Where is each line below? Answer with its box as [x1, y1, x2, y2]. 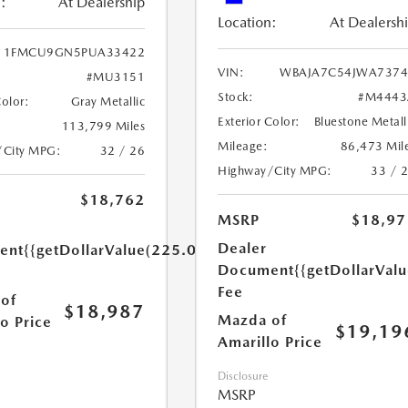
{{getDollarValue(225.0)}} [23, 240, 215, 259]
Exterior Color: [218, 115, 301, 129]
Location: [218, 14, 278, 32]
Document [218, 261, 295, 280]
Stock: [218, 90, 254, 105]
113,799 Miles [61, 118, 146, 133]
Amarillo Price [218, 333, 323, 352]
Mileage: [218, 139, 269, 154]
